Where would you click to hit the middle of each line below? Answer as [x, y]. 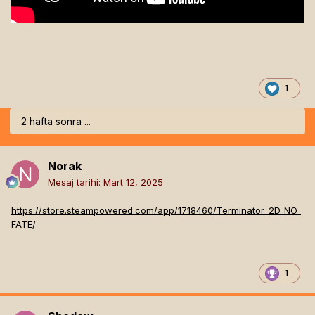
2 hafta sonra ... [56, 122]
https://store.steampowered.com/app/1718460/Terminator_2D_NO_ [156, 211]
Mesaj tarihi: [76, 182]
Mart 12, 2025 [133, 182]
